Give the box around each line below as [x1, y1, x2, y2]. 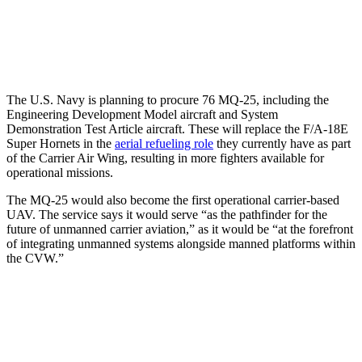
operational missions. [6, 166, 113, 180]
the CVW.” [6, 251, 64, 266]
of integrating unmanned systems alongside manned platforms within [6, 237, 356, 251]
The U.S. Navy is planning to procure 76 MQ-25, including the [6, 93, 329, 107]
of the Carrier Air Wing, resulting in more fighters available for [6, 151, 324, 166]
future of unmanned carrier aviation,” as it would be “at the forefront [6, 222, 353, 237]
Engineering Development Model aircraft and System [6, 107, 278, 122]
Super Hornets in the [6, 137, 115, 151]
